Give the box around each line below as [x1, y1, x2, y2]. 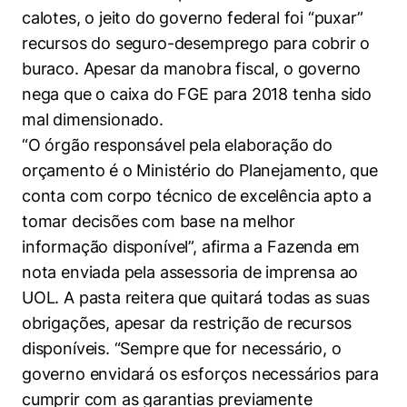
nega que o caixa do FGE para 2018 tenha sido [22, 84, 372, 104]
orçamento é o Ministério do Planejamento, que [22, 161, 378, 180]
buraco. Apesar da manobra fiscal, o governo [22, 59, 362, 78]
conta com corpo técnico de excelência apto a [22, 186, 372, 205]
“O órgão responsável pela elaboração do [22, 135, 333, 154]
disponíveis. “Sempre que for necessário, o [22, 339, 342, 358]
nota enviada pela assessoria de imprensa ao [22, 263, 359, 282]
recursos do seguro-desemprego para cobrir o [22, 34, 371, 53]
